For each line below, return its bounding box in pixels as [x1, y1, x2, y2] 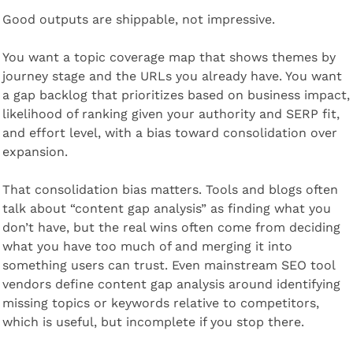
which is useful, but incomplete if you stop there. [2, 314, 304, 329]
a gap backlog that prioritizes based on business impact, [2, 87, 350, 102]
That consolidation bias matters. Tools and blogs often [2, 181, 338, 197]
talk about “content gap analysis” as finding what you [2, 200, 331, 216]
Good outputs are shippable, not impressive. [2, 11, 275, 27]
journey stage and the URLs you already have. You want [2, 68, 342, 84]
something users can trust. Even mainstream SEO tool [2, 257, 335, 273]
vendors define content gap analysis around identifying [2, 276, 340, 292]
